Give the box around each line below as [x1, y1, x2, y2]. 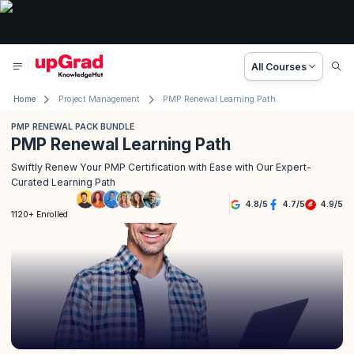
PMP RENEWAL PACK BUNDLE [11, 122, 134, 132]
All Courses [251, 60, 307, 73]
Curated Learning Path [11, 175, 115, 188]
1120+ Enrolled [11, 209, 68, 220]
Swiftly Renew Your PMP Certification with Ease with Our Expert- [11, 160, 311, 173]
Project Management [58, 94, 140, 104]
